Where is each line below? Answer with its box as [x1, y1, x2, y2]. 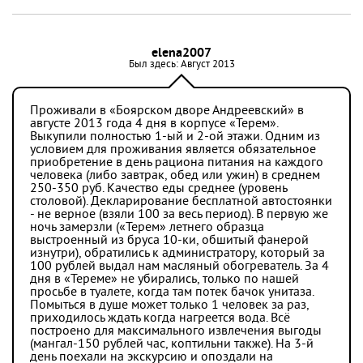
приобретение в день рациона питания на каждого [30, 155, 323, 171]
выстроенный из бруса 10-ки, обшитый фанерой [30, 233, 309, 249]
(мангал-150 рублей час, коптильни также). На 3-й [30, 336, 314, 352]
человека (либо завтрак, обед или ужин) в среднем [30, 168, 320, 184]
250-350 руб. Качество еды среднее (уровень [30, 181, 287, 197]
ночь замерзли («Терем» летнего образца [30, 220, 264, 236]
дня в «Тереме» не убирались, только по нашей [30, 271, 299, 288]
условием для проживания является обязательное [30, 142, 316, 158]
